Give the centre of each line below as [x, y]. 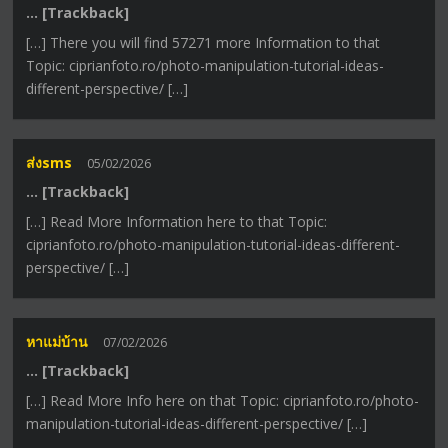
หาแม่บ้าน [57, 342]
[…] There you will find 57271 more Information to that [203, 42]
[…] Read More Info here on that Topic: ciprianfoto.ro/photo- [223, 401]
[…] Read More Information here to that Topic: [177, 221]
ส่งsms [49, 162]
